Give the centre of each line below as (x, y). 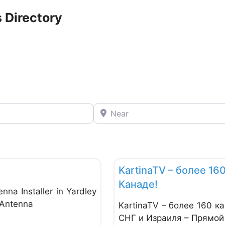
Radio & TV (141, 149)
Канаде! (138, 184)
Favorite (117, 150)
